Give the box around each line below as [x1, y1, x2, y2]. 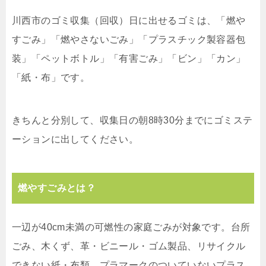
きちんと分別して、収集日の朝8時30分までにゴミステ [12, 115, 253, 126]
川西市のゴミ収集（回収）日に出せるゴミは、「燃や [12, 15, 246, 26]
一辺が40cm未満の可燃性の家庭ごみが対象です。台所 [12, 222, 251, 233]
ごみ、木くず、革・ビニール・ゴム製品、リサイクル [12, 241, 246, 252]
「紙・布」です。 [12, 72, 90, 83]
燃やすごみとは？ [18, 183, 96, 194]
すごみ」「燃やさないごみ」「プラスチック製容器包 [12, 34, 246, 45]
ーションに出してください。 [12, 134, 139, 145]
